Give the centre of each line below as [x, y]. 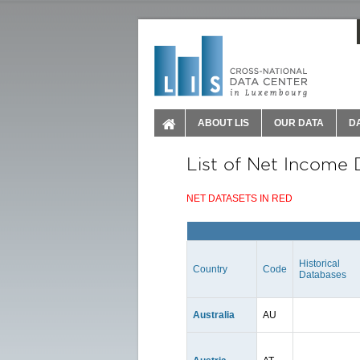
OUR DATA [299, 123]
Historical [319, 264]
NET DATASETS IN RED [239, 198]
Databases [323, 275]
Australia [214, 315]
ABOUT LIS [223, 123]
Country [210, 269]
